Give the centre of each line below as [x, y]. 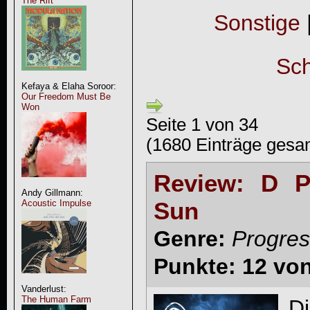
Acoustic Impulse [56, 203]
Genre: [189, 238]
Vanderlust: [44, 289]
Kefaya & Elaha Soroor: [69, 86]
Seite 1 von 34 [202, 124]
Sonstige [257, 22]
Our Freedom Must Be [66, 97]
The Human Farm [56, 299]
